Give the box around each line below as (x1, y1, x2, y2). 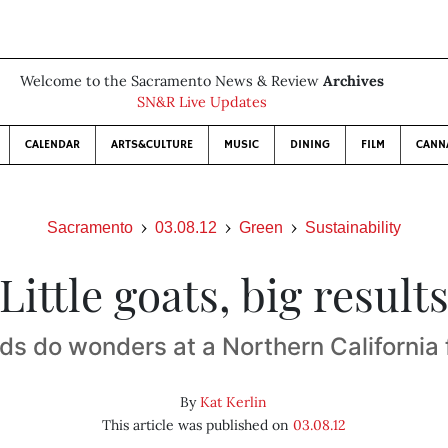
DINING (290, 137, 330, 152)
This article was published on (101, 416, 293, 434)
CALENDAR (25, 137, 80, 152)
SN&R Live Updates (137, 93, 267, 111)
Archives (323, 72, 384, 90)
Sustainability (305, 219, 401, 236)
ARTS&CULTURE (111, 137, 193, 152)
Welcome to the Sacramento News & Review (20, 72, 323, 90)
